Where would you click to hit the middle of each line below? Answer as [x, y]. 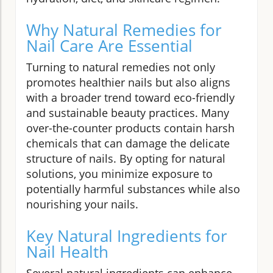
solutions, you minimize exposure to [119, 173]
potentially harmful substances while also [133, 189]
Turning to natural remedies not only [121, 67]
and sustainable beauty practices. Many [128, 112]
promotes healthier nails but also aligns [128, 82]
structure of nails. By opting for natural [126, 158]
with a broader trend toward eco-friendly [130, 97]
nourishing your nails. [82, 204]
